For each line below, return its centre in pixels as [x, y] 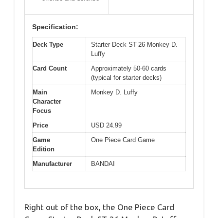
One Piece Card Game [123, 140]
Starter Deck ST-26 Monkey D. [134, 45]
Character [47, 102]
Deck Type [48, 45]
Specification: [55, 27]
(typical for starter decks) [126, 78]
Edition [44, 149]
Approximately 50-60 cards [129, 69]
